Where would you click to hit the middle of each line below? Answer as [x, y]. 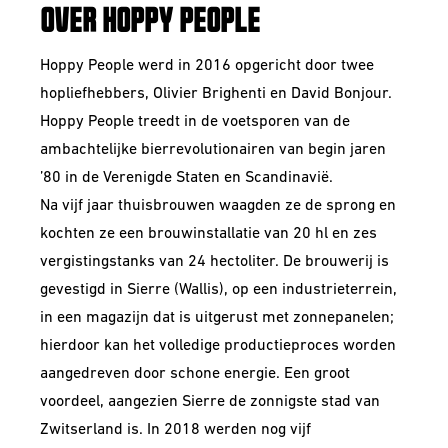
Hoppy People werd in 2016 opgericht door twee [207, 66]
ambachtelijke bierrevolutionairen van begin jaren [213, 150]
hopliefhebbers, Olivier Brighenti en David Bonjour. [216, 94]
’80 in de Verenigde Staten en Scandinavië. [186, 178]
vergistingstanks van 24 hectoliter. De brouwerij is [214, 262]
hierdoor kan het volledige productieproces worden [218, 346]
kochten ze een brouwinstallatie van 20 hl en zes [208, 234]
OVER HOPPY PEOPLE [150, 22]
